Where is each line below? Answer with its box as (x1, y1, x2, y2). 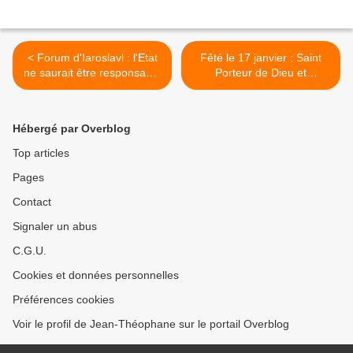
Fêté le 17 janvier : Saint (200, 51, 321, 65)
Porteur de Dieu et (215, 66, 307, 80)
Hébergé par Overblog (13, 122, 131, 136)
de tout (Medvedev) (43, 81, 141, 95)
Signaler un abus (13, 220, 97, 233)
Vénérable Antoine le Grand (191, 81, 330, 95)
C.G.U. (13, 244, 46, 258)
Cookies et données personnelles (13, 269, 179, 282)
